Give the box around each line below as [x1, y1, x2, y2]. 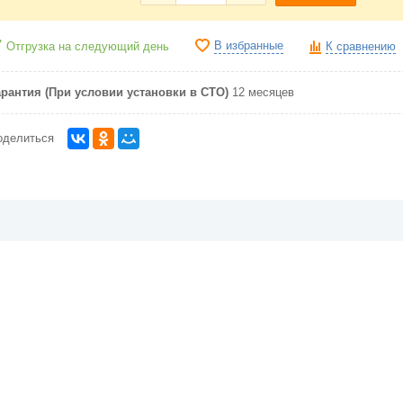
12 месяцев [232, 85, 294, 99]
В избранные [214, 39, 283, 52]
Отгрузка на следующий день [6, 40, 169, 53]
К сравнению [326, 40, 396, 53]
